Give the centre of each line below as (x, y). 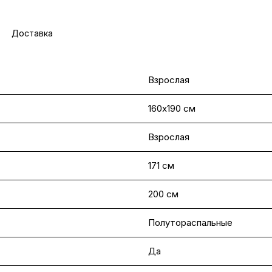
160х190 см (172, 108)
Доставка (32, 33)
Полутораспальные (190, 223)
